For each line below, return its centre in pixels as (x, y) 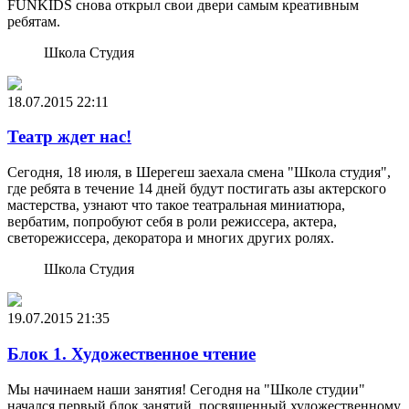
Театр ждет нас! (69, 137)
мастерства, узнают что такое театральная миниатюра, (176, 205)
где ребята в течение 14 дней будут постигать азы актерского (197, 189)
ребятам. (34, 21)
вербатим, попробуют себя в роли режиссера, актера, (172, 222)
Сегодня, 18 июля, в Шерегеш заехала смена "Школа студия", (199, 173)
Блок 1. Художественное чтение (131, 353)
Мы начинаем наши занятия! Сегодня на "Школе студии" (186, 389)
